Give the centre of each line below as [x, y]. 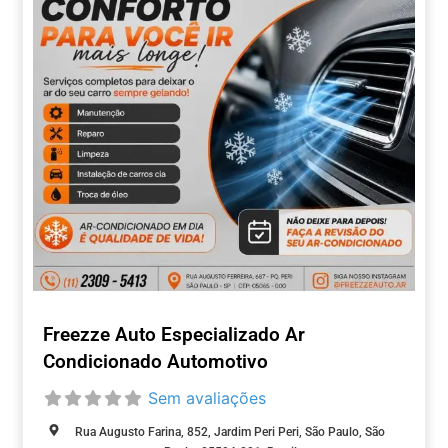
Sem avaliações [207, 398]
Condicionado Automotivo [155, 362]
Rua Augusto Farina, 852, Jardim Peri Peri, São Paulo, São [230, 432]
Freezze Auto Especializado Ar [174, 335]
